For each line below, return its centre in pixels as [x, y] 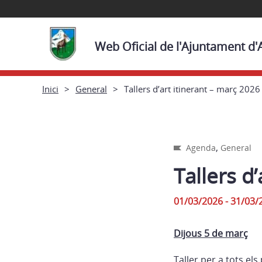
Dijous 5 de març [211, 233]
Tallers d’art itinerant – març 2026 [192, 89]
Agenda [201, 148]
